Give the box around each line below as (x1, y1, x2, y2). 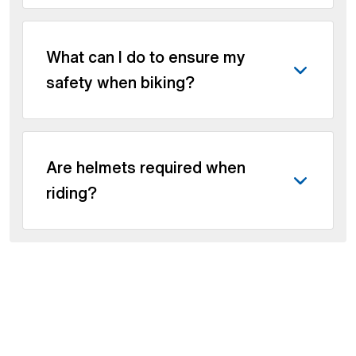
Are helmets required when (46, 155, 246, 179)
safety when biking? (46, 70, 195, 94)
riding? (46, 180, 97, 204)
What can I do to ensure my (46, 44, 246, 68)
